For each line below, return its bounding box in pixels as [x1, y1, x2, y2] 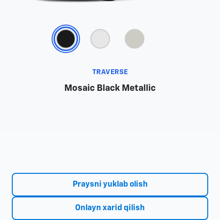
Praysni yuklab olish [72, 181, 148, 189]
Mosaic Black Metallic [64, 84, 156, 93]
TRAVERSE [92, 69, 128, 76]
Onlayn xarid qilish [75, 204, 145, 213]
